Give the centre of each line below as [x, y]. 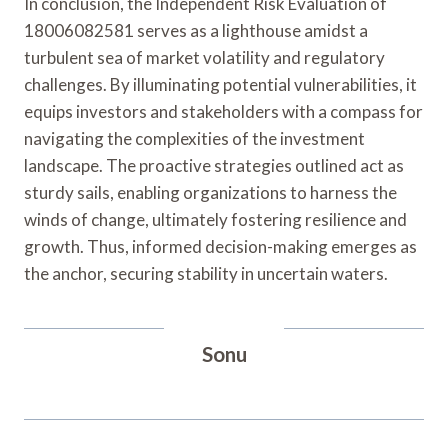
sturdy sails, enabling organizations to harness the [210, 192]
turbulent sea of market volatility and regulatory [204, 57]
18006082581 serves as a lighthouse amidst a [196, 30]
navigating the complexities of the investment [194, 138]
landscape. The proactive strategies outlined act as [214, 165]
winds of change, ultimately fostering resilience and [215, 219]
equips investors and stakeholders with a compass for [223, 111]
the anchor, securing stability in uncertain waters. [206, 273]
